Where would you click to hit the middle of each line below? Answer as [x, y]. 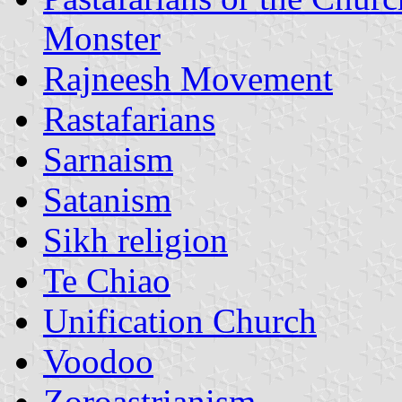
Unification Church [180, 320]
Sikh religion [135, 240]
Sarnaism [108, 159]
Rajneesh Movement [188, 78]
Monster [102, 38]
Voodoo [98, 361]
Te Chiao [107, 280]
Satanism [107, 199]
